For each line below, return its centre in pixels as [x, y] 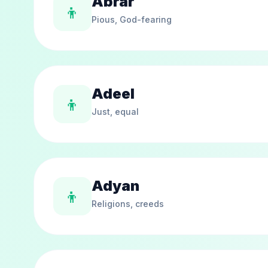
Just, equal [115, 112]
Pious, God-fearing [132, 19]
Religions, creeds [128, 204]
